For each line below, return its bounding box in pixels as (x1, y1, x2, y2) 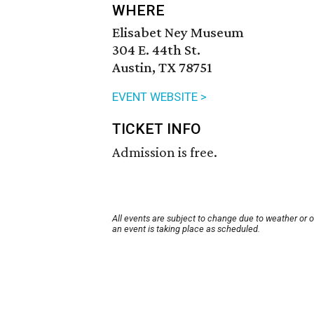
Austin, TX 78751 (112, 59, 212, 76)
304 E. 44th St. (112, 41, 200, 59)
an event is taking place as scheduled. (112, 224, 260, 235)
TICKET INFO (112, 121, 201, 138)
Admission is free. (112, 144, 217, 161)
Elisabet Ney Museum (112, 24, 244, 41)
